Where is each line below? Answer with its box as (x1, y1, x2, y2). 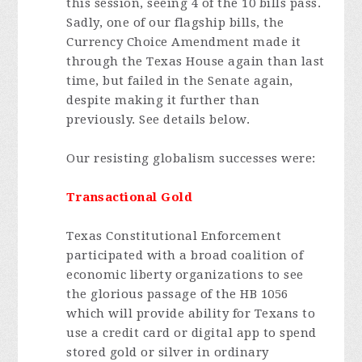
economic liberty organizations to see (66, 267, 304, 282)
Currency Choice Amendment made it (66, 35, 301, 49)
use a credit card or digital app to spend (66, 326, 317, 340)
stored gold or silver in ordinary (66, 345, 269, 360)
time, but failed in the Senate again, (66, 74, 293, 88)
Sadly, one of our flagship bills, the (66, 15, 284, 30)
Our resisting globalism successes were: (66, 151, 316, 166)
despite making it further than (66, 93, 260, 107)
